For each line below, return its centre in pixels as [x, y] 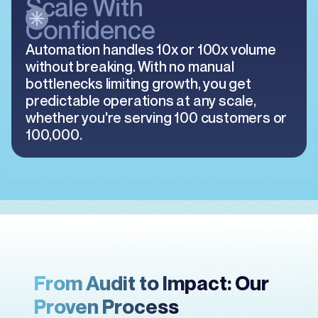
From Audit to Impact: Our [152, 283]
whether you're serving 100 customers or [157, 118]
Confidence [91, 29]
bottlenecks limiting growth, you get [138, 84]
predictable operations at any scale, [141, 101]
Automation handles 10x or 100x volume [151, 50]
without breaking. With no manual [130, 67]
